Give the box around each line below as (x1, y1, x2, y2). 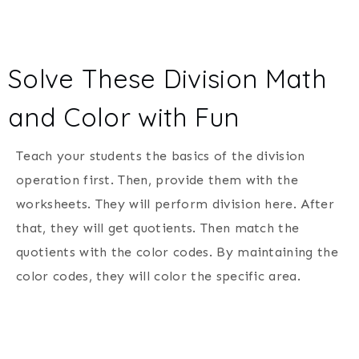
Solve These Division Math (8, 63, 327, 95)
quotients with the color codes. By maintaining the (16, 244, 339, 260)
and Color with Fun (8, 101, 240, 134)
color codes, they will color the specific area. (16, 268, 301, 284)
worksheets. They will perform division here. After (16, 196, 335, 212)
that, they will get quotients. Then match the (16, 220, 300, 236)
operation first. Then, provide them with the (16, 172, 299, 188)
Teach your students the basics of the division (16, 148, 305, 164)
